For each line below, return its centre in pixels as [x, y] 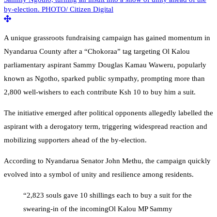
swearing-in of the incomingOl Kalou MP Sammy [98, 209]
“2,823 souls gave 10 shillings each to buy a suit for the [108, 195]
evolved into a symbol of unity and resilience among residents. [99, 175]
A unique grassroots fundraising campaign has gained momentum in [107, 38]
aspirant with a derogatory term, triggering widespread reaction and [106, 127]
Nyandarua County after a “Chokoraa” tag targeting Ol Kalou [97, 52]
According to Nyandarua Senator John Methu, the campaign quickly [107, 161]
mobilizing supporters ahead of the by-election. [75, 140]
